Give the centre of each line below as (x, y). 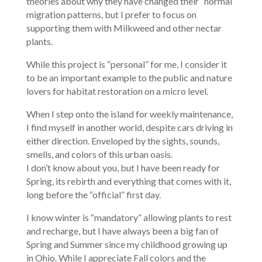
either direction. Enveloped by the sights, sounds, (123, 140)
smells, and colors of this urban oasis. (99, 154)
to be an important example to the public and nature (129, 77)
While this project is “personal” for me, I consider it (126, 64)
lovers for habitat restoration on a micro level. (117, 91)
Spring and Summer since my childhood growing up (127, 244)
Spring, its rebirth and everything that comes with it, (128, 181)
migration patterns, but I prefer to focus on (111, 14)
